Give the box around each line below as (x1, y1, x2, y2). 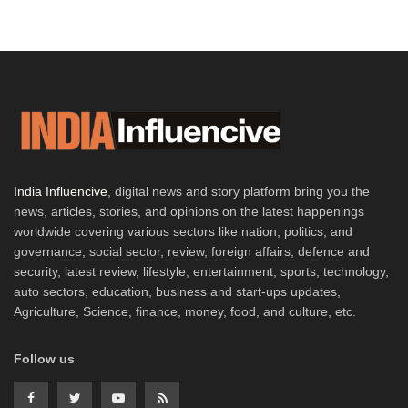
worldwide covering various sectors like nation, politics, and (14, 224, 352, 240)
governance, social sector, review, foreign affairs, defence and (14, 244, 370, 260)
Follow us (14, 352, 75, 367)
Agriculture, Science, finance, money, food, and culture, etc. (14, 304, 356, 320)
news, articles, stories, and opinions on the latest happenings (14, 204, 364, 219)
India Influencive (14, 184, 107, 199)
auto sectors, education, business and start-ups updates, (14, 284, 341, 300)
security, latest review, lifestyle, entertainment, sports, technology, (14, 264, 389, 280)
